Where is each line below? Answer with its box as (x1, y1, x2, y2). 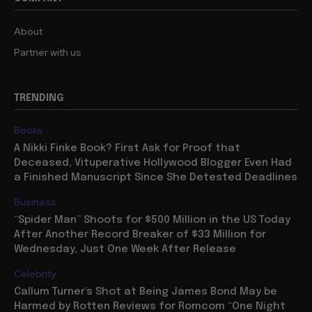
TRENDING (14, 93, 63, 103)
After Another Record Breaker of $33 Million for (14, 228, 266, 240)
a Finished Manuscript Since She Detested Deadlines (14, 171, 297, 183)
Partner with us (14, 45, 81, 58)
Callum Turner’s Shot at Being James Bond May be (14, 286, 277, 297)
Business (14, 195, 56, 208)
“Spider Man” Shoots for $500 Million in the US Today (14, 214, 290, 226)
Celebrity (14, 267, 56, 280)
